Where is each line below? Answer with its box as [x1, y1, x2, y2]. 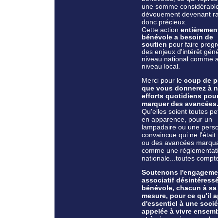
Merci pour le [142, 76, 184, 84]
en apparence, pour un [142, 115, 212, 123]
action [160, 26, 181, 34]
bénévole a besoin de [142, 33, 213, 41]
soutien [142, 40, 167, 48]
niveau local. [142, 62, 180, 70]
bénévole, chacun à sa [142, 183, 217, 192]
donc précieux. [142, 18, 187, 26]
